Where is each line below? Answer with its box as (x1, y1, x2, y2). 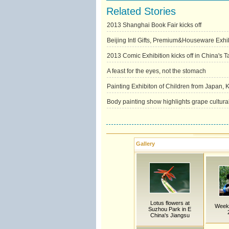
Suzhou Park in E (148, 206, 191, 212)
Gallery (135, 141, 155, 147)
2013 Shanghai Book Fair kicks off (106, 21, 201, 29)
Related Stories (106, 6, 176, 17)
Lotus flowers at (150, 200, 190, 206)
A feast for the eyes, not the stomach (106, 67, 206, 75)
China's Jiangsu (150, 212, 190, 218)
